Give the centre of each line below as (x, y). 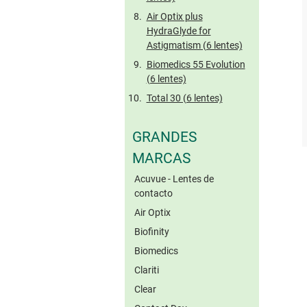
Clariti (147, 270)
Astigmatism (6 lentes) (194, 45)
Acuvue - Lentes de (174, 179)
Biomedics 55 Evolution (196, 64)
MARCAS (161, 158)
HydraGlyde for (179, 30)
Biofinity (152, 231)
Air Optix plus (174, 16)
